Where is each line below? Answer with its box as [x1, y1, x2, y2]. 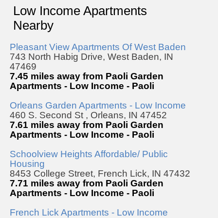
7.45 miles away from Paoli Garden [10, 71, 163, 81]
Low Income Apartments [13, 3, 147, 18]
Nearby [13, 18, 54, 33]
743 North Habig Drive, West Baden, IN [10, 51, 173, 62]
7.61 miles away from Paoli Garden [10, 119, 163, 130]
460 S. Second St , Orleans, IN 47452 [10, 109, 167, 120]
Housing [10, 158, 45, 169]
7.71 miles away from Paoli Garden [10, 178, 163, 188]
